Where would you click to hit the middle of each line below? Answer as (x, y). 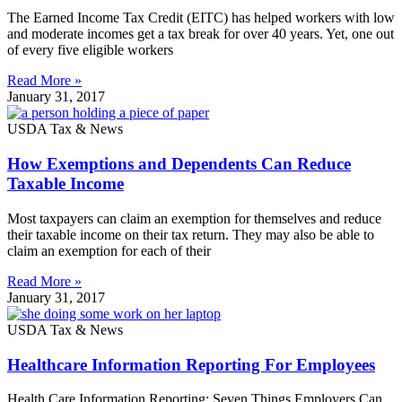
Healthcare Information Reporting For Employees (191, 364)
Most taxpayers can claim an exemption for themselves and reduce (194, 218)
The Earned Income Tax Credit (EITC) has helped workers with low (201, 18)
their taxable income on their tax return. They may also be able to (191, 234)
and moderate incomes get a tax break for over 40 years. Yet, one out (201, 34)
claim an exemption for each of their (109, 250)
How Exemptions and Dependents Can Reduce (179, 164)
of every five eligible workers (90, 50)
